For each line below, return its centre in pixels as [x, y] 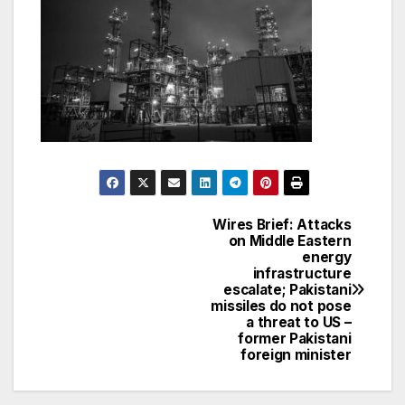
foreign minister [296, 354]
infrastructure [302, 273]
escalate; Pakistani [287, 289]
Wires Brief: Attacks [282, 224]
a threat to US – [299, 322]
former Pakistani [295, 338]
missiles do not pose [281, 306]
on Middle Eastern [290, 240]
